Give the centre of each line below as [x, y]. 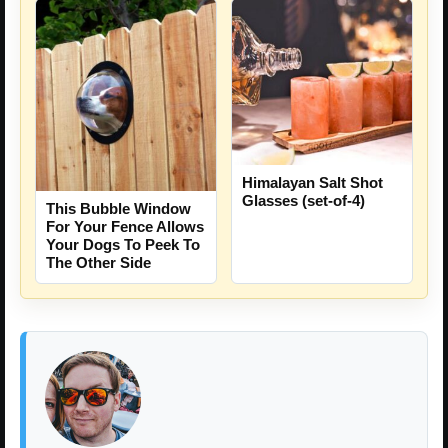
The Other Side [98, 263]
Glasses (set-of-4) [303, 201]
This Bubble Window [118, 209]
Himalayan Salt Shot [312, 183]
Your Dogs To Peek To [123, 245]
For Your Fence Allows [125, 227]
